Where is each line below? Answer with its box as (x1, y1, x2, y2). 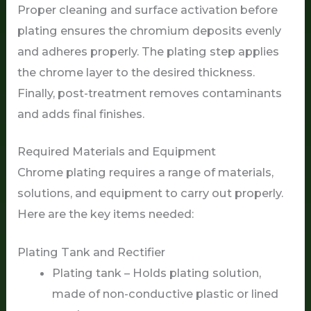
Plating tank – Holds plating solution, (51, 265, 261, 280)
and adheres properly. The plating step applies (17, 44, 280, 58)
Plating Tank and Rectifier (17, 244, 166, 259)
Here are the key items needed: (17, 207, 194, 221)
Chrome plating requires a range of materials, (17, 165, 274, 180)
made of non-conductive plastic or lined (51, 286, 278, 301)
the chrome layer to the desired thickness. (17, 65, 255, 79)
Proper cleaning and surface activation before (17, 2, 278, 17)
